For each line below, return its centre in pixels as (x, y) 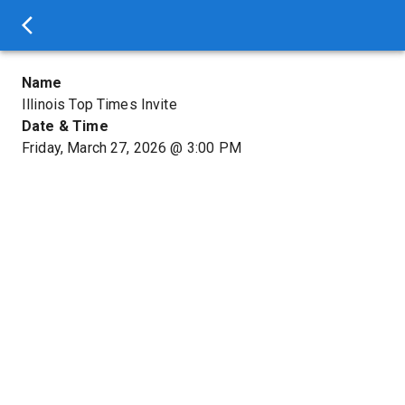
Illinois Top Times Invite (99, 104)
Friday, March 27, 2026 (94, 148)
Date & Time (65, 126)
